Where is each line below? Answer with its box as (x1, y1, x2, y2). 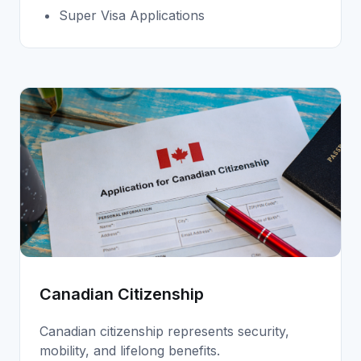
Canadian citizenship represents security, (39, 323, 289, 340)
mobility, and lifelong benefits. (39, 342, 220, 359)
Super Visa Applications (59, 6, 205, 23)
